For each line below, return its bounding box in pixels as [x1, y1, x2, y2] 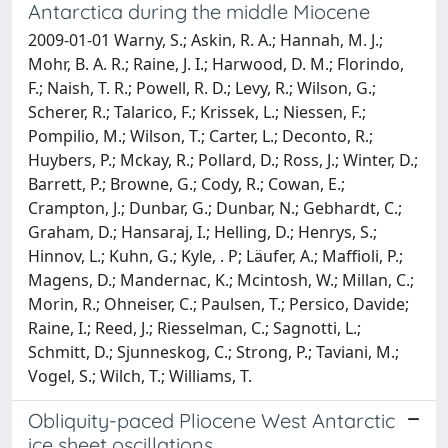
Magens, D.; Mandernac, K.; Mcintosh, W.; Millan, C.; [28, 269, 414, 291]
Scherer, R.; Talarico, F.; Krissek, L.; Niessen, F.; [28, 101, 366, 123]
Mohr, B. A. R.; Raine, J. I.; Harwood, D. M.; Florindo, [28, 53, 404, 75]
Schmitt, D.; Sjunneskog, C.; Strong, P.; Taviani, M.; [28, 341, 399, 363]
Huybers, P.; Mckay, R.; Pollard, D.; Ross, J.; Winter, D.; [28, 149, 418, 171]
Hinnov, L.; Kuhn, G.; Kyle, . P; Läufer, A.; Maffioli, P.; [28, 245, 403, 267]
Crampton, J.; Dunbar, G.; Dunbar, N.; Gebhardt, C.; [28, 197, 402, 219]
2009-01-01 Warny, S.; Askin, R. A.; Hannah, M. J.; [28, 29, 383, 51]
